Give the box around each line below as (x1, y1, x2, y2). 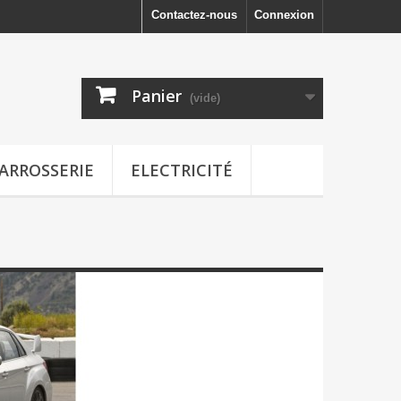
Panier (132, 85, 182, 107)
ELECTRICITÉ (131, 158, 233, 181)
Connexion (254, 8, 314, 21)
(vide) (190, 91, 220, 105)
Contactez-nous (151, 8, 237, 21)
